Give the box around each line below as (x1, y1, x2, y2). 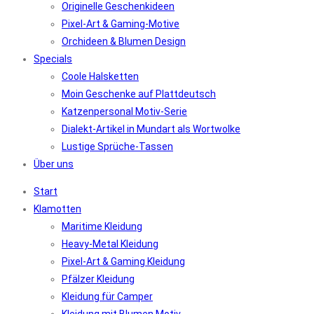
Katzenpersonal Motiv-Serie (62, 106, 187, 117)
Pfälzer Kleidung (62, 273, 135, 285)
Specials (34, 53, 72, 64)
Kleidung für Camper (62, 291, 153, 302)
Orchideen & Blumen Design (62, 36, 186, 47)
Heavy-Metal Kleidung (62, 238, 158, 250)
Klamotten (34, 203, 81, 214)
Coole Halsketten (62, 71, 139, 82)
